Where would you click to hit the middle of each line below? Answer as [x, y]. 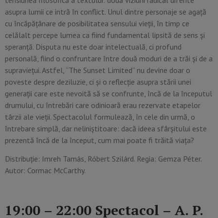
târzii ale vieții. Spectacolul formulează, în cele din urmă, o [100, 117]
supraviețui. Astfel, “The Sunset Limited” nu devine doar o [98, 70]
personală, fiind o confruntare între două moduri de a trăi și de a [109, 58]
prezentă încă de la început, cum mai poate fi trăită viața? [100, 140]
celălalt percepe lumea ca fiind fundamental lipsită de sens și [105, 35]
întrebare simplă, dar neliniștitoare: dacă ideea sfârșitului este [106, 128]
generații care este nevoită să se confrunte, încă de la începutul [109, 93]
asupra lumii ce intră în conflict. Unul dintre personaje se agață [106, 11]
